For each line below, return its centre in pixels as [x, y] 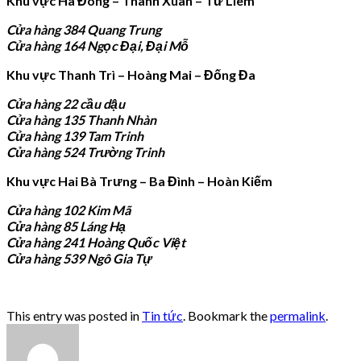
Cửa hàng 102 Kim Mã [68, 210]
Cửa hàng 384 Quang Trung [84, 29]
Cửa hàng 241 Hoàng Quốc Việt [96, 242]
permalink [298, 315]
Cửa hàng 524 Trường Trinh [85, 151]
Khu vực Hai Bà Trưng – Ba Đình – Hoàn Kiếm [139, 180]
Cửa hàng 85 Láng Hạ [66, 226]
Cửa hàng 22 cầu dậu [67, 103]
